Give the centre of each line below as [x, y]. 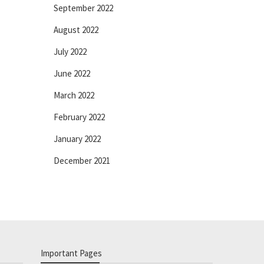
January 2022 [77, 139]
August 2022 [76, 30]
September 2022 [83, 8]
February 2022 [79, 117]
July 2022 [70, 52]
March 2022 [74, 95]
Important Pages [71, 253]
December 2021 [82, 161]
